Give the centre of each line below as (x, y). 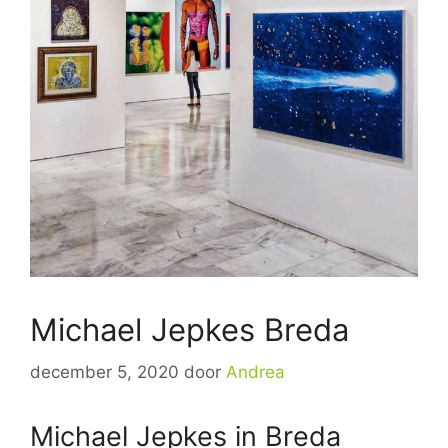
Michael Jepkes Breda (189, 329)
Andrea (255, 371)
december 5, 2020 (104, 371)
